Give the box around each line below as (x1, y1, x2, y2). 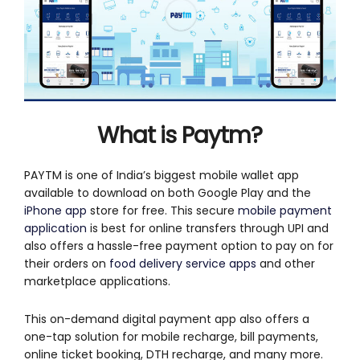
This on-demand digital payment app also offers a (24, 310, 309, 327)
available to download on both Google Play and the (24, 184, 311, 201)
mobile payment (238, 202, 332, 219)
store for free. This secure (87, 202, 238, 219)
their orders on (24, 255, 109, 272)
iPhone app (24, 202, 87, 219)
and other (256, 255, 315, 272)
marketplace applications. (24, 272, 170, 289)
